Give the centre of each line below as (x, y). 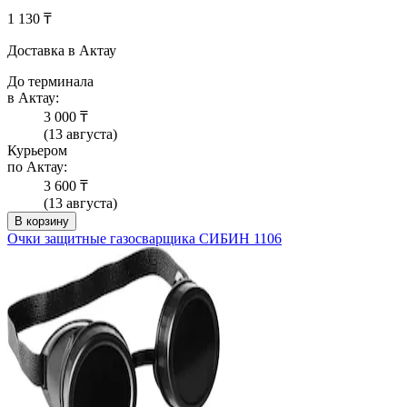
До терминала (50, 82)
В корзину (42, 222)
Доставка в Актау (62, 51)
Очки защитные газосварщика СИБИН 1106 (144, 239)
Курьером (37, 151)
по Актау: (37, 167)
